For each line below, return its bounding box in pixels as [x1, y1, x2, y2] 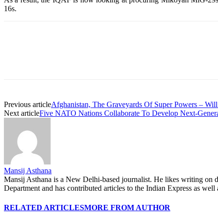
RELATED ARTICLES [4, 203, 84, 212]
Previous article [4, 100, 51, 109]
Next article [4, 109, 39, 118]
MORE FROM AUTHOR [84, 203, 170, 212]
